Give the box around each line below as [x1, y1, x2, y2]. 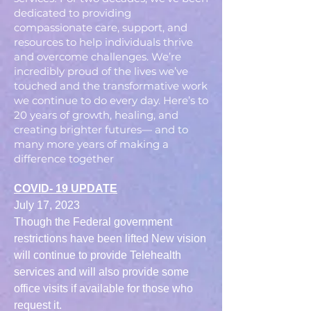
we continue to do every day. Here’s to [14, 94, 208, 107]
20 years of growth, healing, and [14, 108, 178, 121]
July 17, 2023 [14, 199, 80, 211]
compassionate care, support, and [14, 21, 187, 34]
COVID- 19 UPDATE [14, 183, 117, 194]
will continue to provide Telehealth [14, 249, 181, 261]
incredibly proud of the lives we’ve [14, 65, 188, 78]
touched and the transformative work [14, 79, 208, 92]
